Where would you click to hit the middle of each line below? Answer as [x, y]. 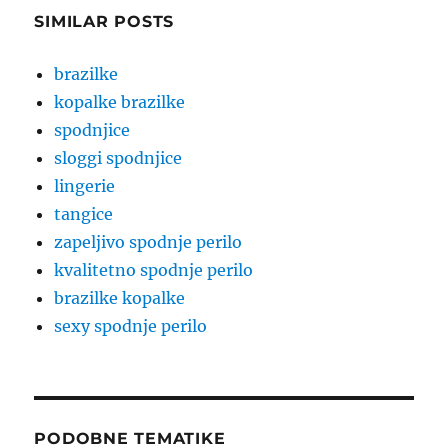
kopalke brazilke [120, 102]
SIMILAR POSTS [104, 22]
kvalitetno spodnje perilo [154, 270]
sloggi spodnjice [118, 158]
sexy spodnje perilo [131, 326]
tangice [84, 214]
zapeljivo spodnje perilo [148, 242]
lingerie [85, 186]
